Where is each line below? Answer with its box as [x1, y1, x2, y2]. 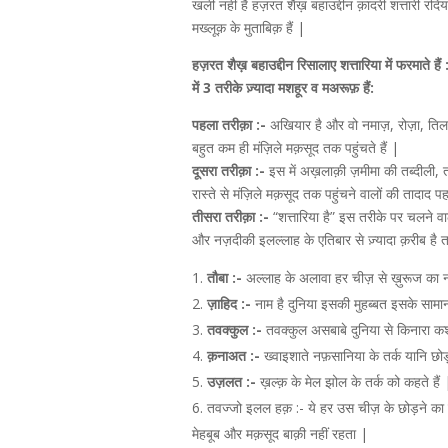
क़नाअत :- [207, 346, 260, 365]
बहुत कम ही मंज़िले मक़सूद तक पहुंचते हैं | [192, 138, 399, 157]
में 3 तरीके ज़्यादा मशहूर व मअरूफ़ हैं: [192, 78, 374, 97]
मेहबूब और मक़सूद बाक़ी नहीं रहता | [192, 424, 368, 443]
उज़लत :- [207, 372, 260, 391]
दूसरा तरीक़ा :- [192, 161, 265, 180]
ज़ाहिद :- [207, 294, 251, 313]
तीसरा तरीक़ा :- [192, 207, 273, 226]
